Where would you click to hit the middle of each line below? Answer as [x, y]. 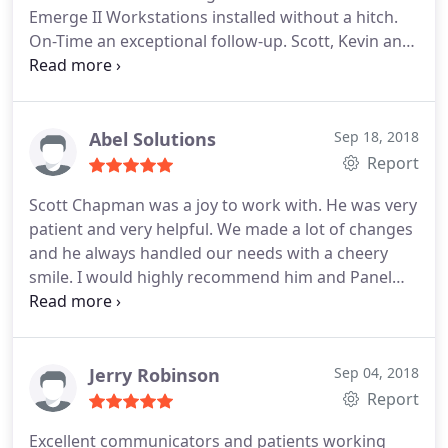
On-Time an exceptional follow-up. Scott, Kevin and [221, 41]
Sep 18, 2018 [376, 136]
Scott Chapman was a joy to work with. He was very [223, 205]
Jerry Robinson [154, 375]
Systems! [62, 301]
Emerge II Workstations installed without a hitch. [213, 17]
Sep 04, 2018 [376, 372]
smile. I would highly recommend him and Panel [210, 277]
